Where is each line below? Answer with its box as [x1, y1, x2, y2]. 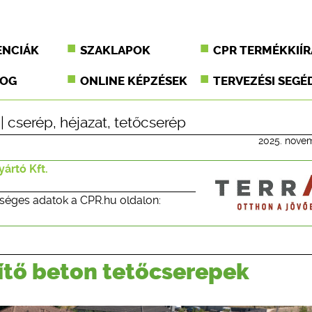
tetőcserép [114, 114, 186, 131]
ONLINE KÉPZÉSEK [80, 74, 188, 88]
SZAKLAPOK [80, 43, 151, 57]
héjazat [60, 114, 107, 131]
